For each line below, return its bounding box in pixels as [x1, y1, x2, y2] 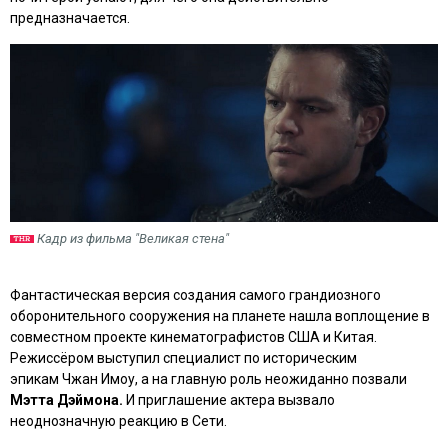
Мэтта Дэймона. [10, 391, 123, 408]
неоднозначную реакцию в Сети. [10, 412, 227, 429]
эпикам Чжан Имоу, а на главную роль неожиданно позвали [10, 370, 407, 387]
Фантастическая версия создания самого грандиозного [10, 286, 381, 303]
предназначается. [10, 10, 130, 26]
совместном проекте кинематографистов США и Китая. [10, 328, 377, 345]
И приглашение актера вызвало [123, 391, 335, 408]
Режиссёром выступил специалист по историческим [10, 349, 357, 366]
